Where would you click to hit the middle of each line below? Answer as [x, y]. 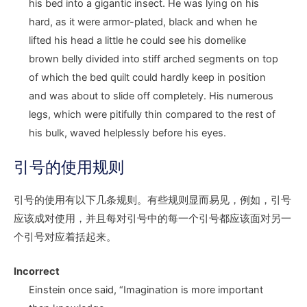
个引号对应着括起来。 [65, 237]
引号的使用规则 [69, 167]
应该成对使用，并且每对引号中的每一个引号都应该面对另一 [152, 218]
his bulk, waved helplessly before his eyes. [127, 133]
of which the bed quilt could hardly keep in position [147, 77]
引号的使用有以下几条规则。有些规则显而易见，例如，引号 [152, 200]
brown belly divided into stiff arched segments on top [153, 59]
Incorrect [37, 271]
